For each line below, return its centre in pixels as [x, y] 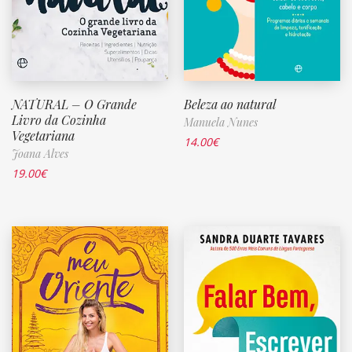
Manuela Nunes [221, 122]
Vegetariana [43, 135]
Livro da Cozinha [59, 119]
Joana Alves [40, 153]
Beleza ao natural [230, 104]
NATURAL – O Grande [74, 104]
